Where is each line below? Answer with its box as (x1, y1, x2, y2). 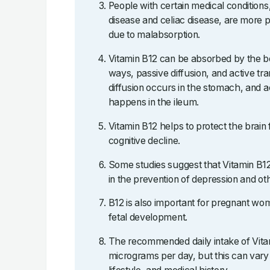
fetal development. (108, 212, 187, 224)
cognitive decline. (108, 134, 180, 146)
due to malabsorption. (108, 29, 200, 41)
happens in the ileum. (108, 96, 199, 108)
